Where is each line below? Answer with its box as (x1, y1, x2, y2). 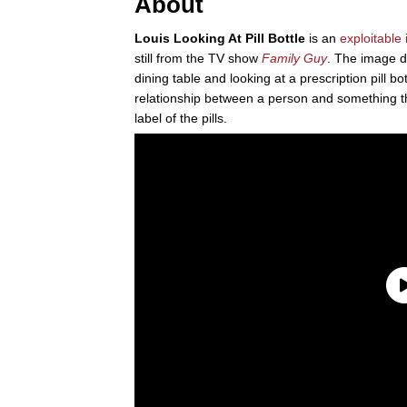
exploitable (340, 30, 402, 45)
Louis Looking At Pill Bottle (134, 30, 305, 45)
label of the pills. (134, 110, 227, 125)
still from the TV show (134, 50, 262, 65)
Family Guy (262, 50, 327, 65)
